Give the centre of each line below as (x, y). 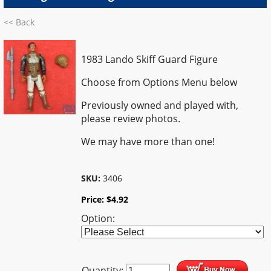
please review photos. (131, 118)
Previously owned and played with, (160, 105)
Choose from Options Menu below (159, 82)
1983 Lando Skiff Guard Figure (150, 59)
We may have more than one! (148, 141)
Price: (94, 199)
